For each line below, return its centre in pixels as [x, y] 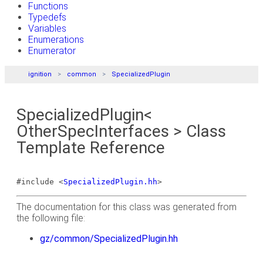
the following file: [51, 218]
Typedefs [47, 17]
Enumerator [52, 51]
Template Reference [91, 148]
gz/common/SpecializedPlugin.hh [109, 239]
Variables [47, 28]
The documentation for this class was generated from [127, 207]
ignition [40, 74]
